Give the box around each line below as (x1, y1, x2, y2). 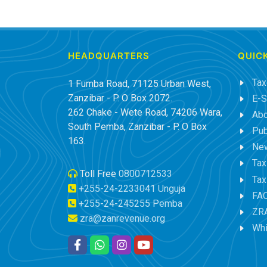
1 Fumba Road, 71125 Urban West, (68, 77, 211, 89)
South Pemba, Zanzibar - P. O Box (68, 120, 207, 132)
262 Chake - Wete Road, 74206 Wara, (68, 106, 222, 118)
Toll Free (77, 167, 119, 179)
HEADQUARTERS (68, 50, 150, 61)
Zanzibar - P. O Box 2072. (68, 92, 172, 104)
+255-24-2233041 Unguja (79, 182, 185, 194)
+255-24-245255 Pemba (79, 197, 182, 209)
